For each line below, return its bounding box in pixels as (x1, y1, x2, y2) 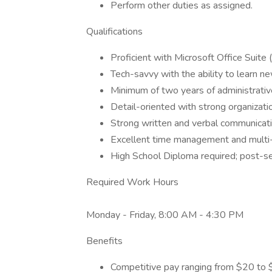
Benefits (86, 234, 123, 248)
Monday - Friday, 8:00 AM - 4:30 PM (86, 208, 243, 222)
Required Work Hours (86, 175, 178, 189)
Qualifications (86, 25, 143, 38)
